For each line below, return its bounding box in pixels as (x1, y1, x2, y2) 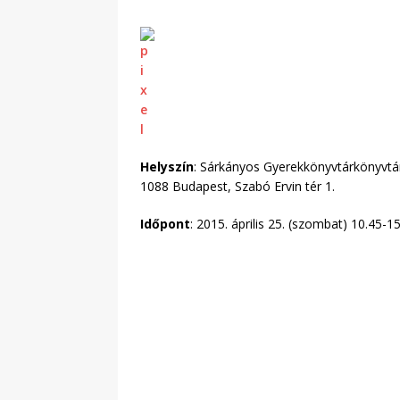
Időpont (140, 215, 190, 233)
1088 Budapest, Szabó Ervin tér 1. (140, 178, 335, 196)
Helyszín (140, 158, 194, 176)
